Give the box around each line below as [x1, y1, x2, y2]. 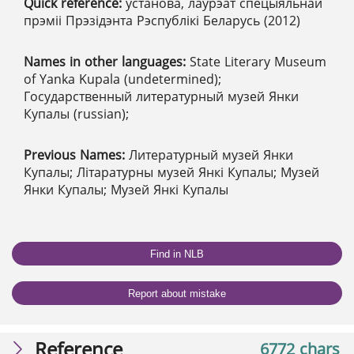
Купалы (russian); [24, 105, 129, 123]
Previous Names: [24, 146, 129, 164]
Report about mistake [128, 287, 226, 299]
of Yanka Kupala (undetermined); [24, 70, 221, 88]
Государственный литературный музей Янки [24, 88, 299, 106]
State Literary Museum [190, 53, 326, 71]
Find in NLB [150, 247, 204, 260]
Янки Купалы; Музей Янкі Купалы [24, 181, 228, 199]
